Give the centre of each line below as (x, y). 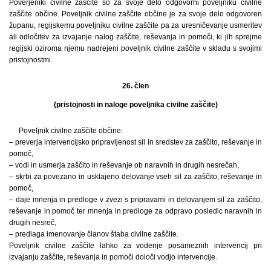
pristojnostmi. (31, 60)
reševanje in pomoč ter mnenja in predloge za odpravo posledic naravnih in (135, 211)
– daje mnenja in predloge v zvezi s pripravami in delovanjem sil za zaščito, (135, 199)
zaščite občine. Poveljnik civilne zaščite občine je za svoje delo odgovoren (135, 14)
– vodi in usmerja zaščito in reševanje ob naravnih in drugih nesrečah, (124, 165)
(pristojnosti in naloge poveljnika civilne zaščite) (135, 104)
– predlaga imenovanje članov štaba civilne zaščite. (94, 234)
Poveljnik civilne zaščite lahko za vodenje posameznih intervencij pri (135, 245)
